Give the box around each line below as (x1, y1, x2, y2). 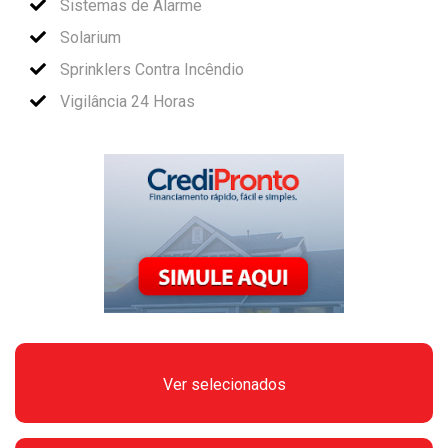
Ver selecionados (162, 374, 286, 394)
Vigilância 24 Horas (56, 91, 195, 111)
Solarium (56, 27, 121, 47)
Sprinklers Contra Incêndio (56, 59, 244, 79)
